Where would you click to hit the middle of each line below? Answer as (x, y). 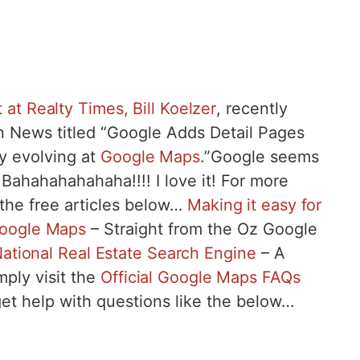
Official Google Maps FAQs (200, 277)
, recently (252, 108)
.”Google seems (259, 156)
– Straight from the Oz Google (202, 229)
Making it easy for (255, 205)
